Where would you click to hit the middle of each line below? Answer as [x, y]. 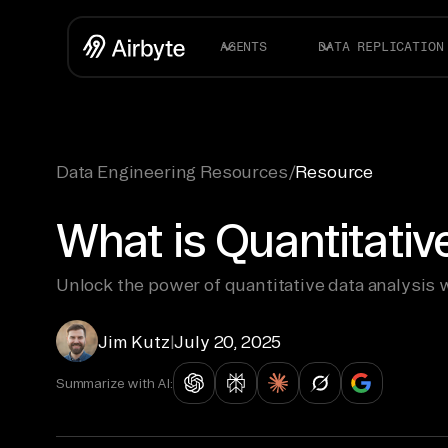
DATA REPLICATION [381, 46]
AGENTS [243, 46]
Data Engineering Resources [172, 171]
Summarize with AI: [114, 382]
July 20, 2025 [228, 341]
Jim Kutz [134, 341]
